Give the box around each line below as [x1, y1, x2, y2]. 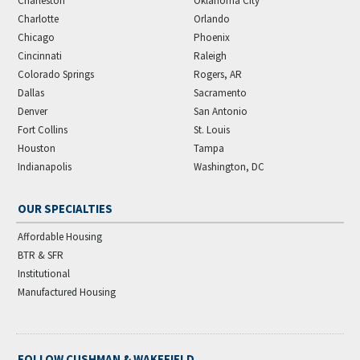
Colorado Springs [18, 67, 94, 81]
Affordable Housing [18, 229, 102, 243]
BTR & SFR [18, 247, 63, 262]
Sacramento [194, 85, 247, 100]
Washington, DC [194, 159, 264, 174]
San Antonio [194, 104, 247, 118]
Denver [18, 104, 47, 118]
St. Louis [194, 122, 230, 137]
